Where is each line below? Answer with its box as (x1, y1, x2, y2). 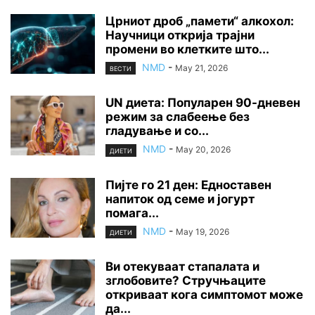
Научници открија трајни (105, 28, 255, 43)
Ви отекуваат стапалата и (105, 259, 259, 274)
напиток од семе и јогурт (105, 191, 255, 206)
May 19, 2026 (176, 226, 229, 237)
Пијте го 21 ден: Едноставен (105, 177, 271, 192)
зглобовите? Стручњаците (105, 273, 266, 288)
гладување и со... (105, 124, 209, 139)
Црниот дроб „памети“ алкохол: (105, 14, 294, 29)
